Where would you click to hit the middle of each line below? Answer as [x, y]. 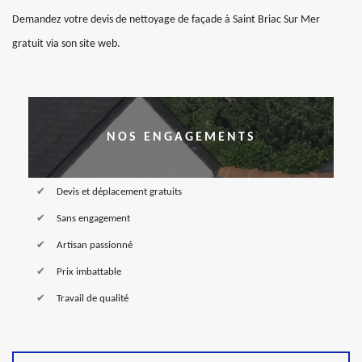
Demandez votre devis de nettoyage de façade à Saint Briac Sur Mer [166, 20]
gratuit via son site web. [66, 44]
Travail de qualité [93, 299]
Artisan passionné [95, 245]
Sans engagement [93, 219]
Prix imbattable [89, 272]
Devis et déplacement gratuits [119, 192]
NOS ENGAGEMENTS [181, 137]
